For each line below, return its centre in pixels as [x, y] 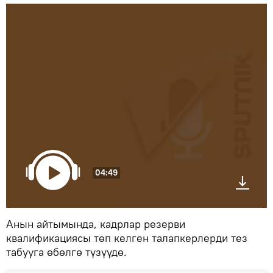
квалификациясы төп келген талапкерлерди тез [127, 238]
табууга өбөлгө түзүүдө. [66, 252]
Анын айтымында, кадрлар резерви [96, 224]
